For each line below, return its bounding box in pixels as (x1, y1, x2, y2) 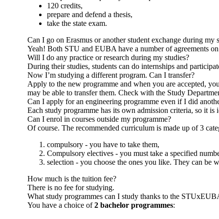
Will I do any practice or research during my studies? (27, 53, 189, 62)
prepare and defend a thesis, (47, 10, 132, 19)
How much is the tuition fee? (27, 174, 116, 183)
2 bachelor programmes (94, 200, 173, 209)
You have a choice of (27, 200, 94, 209)
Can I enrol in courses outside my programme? (27, 114, 171, 123)
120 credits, (47, 1, 83, 10)
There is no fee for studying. (27, 183, 114, 192)
